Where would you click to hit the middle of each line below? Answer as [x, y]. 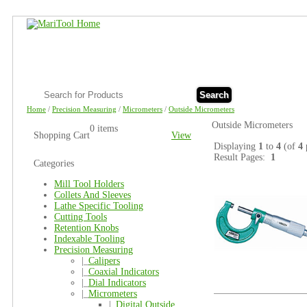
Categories [54, 163]
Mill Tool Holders [89, 184]
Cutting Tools [81, 217]
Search [214, 95]
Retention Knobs [86, 228]
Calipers [104, 261]
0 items [104, 128]
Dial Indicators [117, 283]
